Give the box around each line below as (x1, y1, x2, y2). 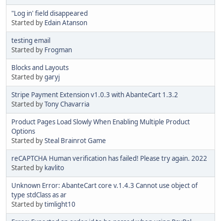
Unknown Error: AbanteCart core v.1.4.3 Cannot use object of (11, 181, 198, 190)
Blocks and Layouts (11, 63, 69, 72)
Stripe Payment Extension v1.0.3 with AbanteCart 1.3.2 (11, 90, 178, 99)
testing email (11, 36, 50, 45)
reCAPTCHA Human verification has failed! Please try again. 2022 (11, 153, 207, 163)
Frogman (44, 45, 72, 54)
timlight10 (44, 199, 75, 209)
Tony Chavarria (44, 99, 89, 109)
